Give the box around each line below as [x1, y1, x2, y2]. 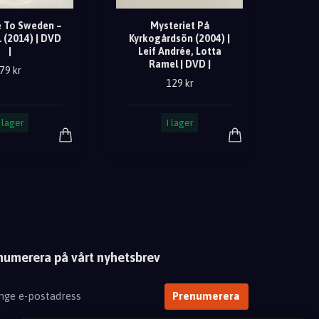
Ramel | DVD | [148, 58, 211, 70]
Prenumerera [172, 290, 241, 303]
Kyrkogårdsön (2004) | [129, 32, 230, 44]
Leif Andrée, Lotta [137, 45, 221, 57]
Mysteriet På [150, 19, 209, 31]
